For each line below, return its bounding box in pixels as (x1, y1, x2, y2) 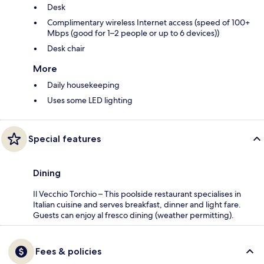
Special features (28, 133, 101, 144)
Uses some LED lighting (47, 94, 133, 105)
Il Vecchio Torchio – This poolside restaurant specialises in (33, 188, 241, 199)
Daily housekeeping (47, 79, 120, 90)
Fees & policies (35, 245, 101, 257)
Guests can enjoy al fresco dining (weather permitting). (33, 209, 234, 220)
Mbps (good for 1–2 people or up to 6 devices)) (47, 27, 219, 38)
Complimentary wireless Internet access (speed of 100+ (47, 16, 250, 28)
